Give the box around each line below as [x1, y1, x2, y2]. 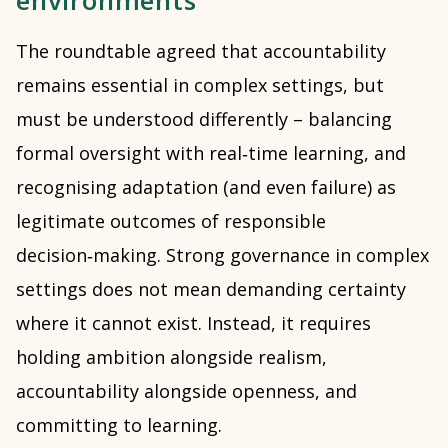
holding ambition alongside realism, [16, 345, 327, 369]
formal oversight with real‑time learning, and [16, 141, 406, 165]
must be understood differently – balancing [16, 107, 392, 131]
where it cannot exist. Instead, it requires [16, 311, 371, 335]
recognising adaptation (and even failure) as [16, 175, 396, 199]
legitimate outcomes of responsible [16, 209, 326, 233]
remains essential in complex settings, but [16, 73, 384, 97]
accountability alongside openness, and [16, 379, 357, 403]
